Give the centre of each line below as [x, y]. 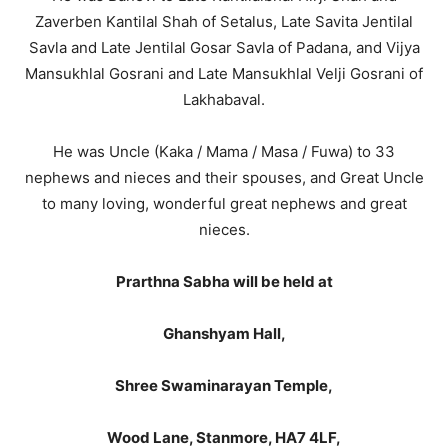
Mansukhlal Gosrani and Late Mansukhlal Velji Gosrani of [224, 73]
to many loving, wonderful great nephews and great [224, 203]
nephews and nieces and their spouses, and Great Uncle [224, 177]
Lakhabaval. [224, 99]
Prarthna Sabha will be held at [224, 281]
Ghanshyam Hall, [224, 333]
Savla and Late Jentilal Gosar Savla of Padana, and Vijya [224, 47]
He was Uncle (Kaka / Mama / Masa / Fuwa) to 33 [224, 151]
